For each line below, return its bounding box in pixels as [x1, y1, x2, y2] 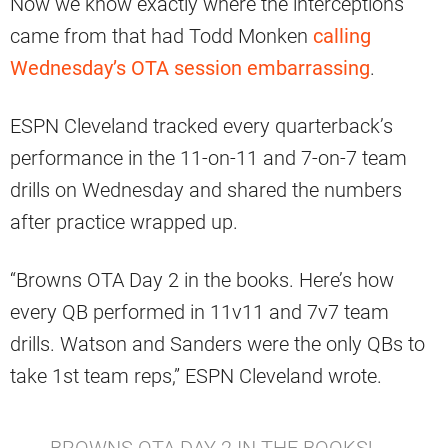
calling [313, 24, 371, 49]
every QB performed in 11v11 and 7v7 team [10, 300, 389, 325]
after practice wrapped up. [10, 210, 238, 235]
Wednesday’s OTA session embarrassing [10, 56, 370, 81]
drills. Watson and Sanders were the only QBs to [10, 332, 425, 357]
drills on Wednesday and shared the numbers [10, 178, 402, 203]
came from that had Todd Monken [10, 24, 313, 49]
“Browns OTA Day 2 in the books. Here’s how [10, 268, 394, 293]
